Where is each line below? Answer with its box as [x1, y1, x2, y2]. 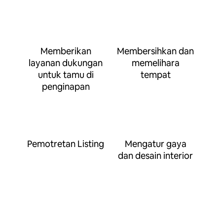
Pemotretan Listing [27, 138, 104, 149]
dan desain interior [118, 150, 193, 161]
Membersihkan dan [117, 45, 194, 57]
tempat [140, 69, 171, 80]
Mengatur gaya [124, 138, 186, 149]
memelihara [131, 57, 180, 69]
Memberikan [40, 45, 91, 57]
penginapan [41, 81, 90, 92]
